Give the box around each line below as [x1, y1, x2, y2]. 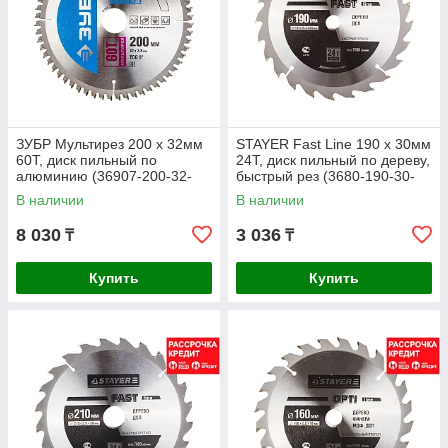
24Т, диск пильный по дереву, [236, 152, 430, 168]
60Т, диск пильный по [16, 152, 157, 168]
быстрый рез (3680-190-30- [236, 168, 415, 184]
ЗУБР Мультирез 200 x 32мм [16, 136, 203, 152]
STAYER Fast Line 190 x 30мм [236, 136, 431, 152]
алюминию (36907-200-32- [16, 168, 192, 184]
